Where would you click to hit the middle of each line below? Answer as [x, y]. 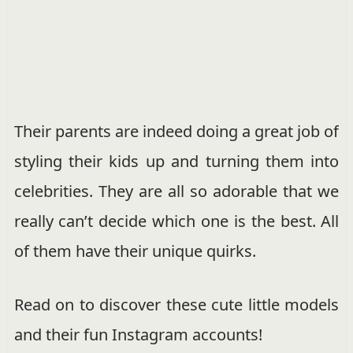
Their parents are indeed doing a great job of [176, 131]
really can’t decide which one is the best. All [176, 221]
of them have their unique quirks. [135, 251]
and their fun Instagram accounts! [138, 334]
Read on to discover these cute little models [176, 304]
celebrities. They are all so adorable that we [176, 191]
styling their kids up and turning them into [176, 161]
